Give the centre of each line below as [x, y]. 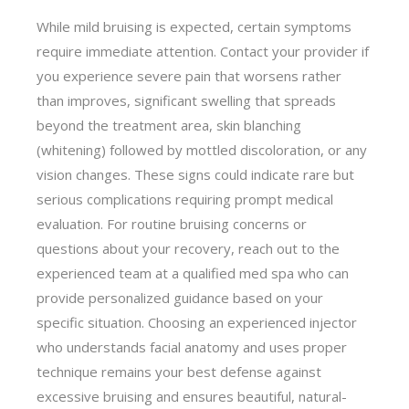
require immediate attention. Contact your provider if [203, 51]
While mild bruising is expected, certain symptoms [194, 26]
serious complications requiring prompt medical [185, 199]
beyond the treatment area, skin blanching [169, 125]
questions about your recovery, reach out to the [189, 248]
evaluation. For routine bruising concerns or [172, 223]
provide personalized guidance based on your [180, 297]
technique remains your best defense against [179, 371]
